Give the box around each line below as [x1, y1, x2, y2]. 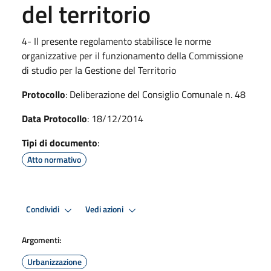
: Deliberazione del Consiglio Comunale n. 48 [65, 87, 246, 102]
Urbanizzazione [27, 255, 82, 268]
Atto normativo [27, 152, 81, 166]
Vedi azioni [85, 203, 125, 217]
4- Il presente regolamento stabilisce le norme [22, 33, 211, 48]
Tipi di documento [22, 135, 97, 150]
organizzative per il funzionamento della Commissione [22, 48, 243, 63]
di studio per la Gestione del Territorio [22, 62, 176, 77]
